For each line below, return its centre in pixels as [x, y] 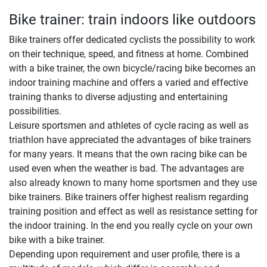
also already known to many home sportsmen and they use [133, 183]
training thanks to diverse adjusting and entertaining [118, 97]
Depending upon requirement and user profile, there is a [125, 254]
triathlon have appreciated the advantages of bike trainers [130, 140]
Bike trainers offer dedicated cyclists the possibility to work [132, 40]
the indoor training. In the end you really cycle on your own [131, 226]
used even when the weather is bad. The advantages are [126, 169]
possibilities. [35, 111]
